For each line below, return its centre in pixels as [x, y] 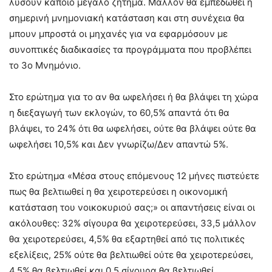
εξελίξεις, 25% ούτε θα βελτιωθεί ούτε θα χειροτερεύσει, [131, 254]
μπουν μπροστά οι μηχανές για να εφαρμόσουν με [118, 33]
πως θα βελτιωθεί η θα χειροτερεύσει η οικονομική [118, 191]
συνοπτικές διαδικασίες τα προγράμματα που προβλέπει [130, 49]
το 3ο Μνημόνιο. [45, 65]
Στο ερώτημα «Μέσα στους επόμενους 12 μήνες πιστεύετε [134, 175]
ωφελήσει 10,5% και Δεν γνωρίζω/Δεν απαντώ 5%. [119, 144]
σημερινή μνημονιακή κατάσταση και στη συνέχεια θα [127, 18]
